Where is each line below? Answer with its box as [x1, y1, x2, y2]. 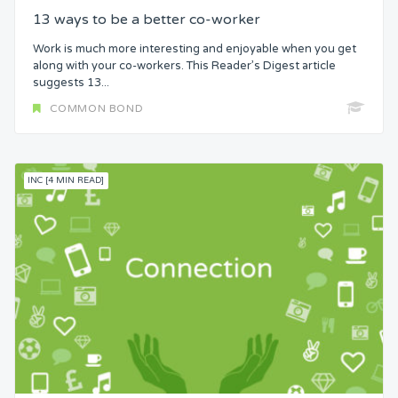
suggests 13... [33, 75, 109, 90]
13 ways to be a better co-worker [33, 10, 260, 28]
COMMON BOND [49, 102, 144, 115]
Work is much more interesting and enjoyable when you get [33, 41, 356, 56]
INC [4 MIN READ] [28, 175, 105, 187]
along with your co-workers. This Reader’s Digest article [33, 58, 336, 73]
